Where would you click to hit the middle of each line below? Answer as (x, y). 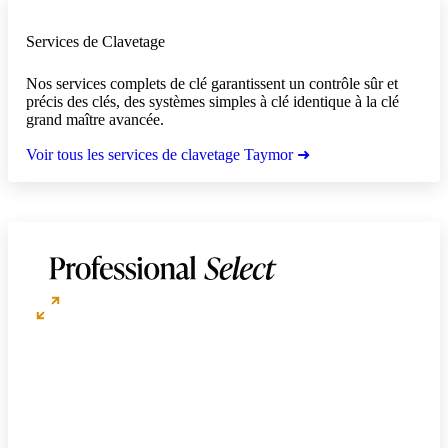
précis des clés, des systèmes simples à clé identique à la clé (212, 102)
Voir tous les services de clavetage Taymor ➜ (168, 155)
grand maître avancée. (95, 120)
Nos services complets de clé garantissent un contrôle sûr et (212, 84)
